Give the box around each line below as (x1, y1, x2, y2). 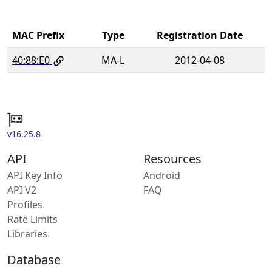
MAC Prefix (12, 28, 64, 42)
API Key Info (7, 169, 63, 183)
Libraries (7, 227, 47, 241)
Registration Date (157, 28, 243, 42)
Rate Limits (7, 212, 58, 226)
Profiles (7, 198, 42, 212)
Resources (143, 151, 202, 168)
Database (7, 251, 61, 268)
